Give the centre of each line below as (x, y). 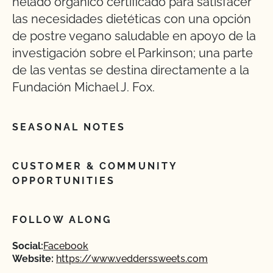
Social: (28, 246)
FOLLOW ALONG (62, 220)
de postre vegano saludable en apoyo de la (134, 36)
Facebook (66, 246)
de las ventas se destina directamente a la (131, 70)
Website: (33, 259)
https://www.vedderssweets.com (132, 259)
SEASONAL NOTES (69, 127)
